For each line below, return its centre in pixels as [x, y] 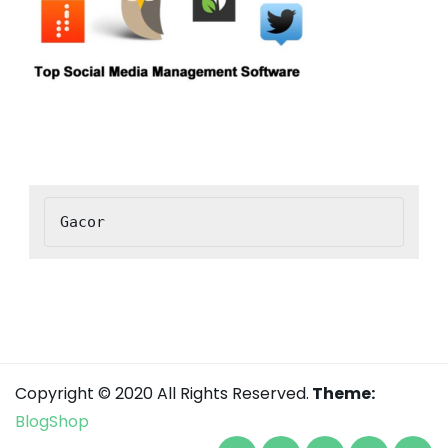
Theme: [343, 393]
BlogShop [52, 421]
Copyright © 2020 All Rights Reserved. [162, 393]
